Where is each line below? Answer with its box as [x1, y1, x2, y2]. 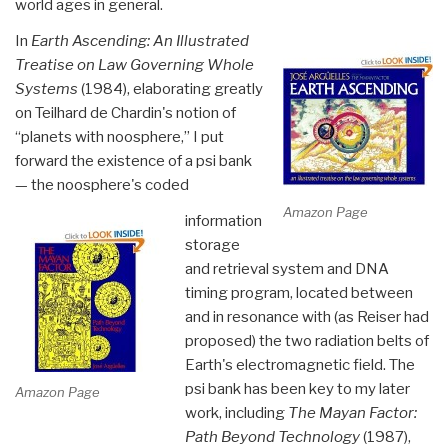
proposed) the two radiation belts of [184, 331, 429, 350]
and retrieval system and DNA [184, 259, 389, 278]
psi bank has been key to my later [184, 379, 410, 398]
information [184, 211, 262, 230]
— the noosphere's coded [15, 175, 189, 194]
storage [184, 235, 240, 254]
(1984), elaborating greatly [78, 79, 263, 98]
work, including [184, 403, 285, 422]
